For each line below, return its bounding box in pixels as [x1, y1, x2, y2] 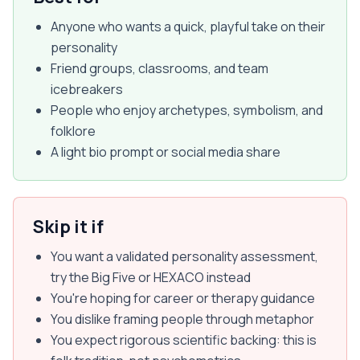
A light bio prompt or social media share [51, 143, 280, 161]
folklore [51, 122, 96, 140]
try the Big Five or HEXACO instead [51, 268, 251, 286]
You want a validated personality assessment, [51, 247, 318, 265]
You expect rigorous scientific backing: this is [51, 331, 317, 349]
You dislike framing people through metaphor [51, 310, 314, 328]
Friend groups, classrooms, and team [51, 59, 268, 77]
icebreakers [51, 80, 123, 98]
